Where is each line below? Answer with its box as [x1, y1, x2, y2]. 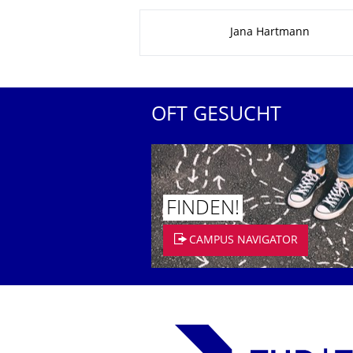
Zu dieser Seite [139, 12, 264, 28]
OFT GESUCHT [151, 106, 281, 125]
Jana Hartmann [230, 28, 310, 38]
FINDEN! [166, 199, 240, 219]
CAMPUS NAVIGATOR [189, 235, 299, 246]
